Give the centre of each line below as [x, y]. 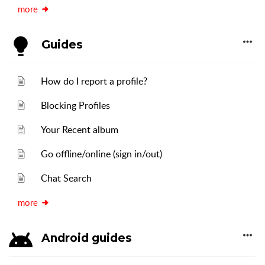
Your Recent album [80, 130]
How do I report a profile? [94, 81]
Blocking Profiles [76, 105]
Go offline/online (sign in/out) [102, 154]
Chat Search [67, 178]
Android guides [87, 238]
